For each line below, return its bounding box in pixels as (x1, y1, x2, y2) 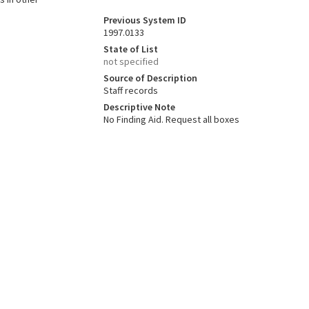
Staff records (103, 84, 158, 97)
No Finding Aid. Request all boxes (103, 113, 239, 126)
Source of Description (103, 72, 197, 84)
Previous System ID (103, 14, 186, 26)
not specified (103, 55, 159, 68)
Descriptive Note (103, 101, 175, 113)
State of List (103, 43, 158, 55)
